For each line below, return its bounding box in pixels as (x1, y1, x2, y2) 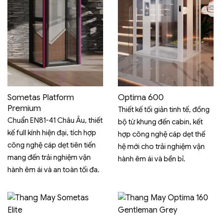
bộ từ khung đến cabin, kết (118, 117, 203, 127)
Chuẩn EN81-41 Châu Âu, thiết (7, 116, 103, 125)
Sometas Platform (7, 92, 74, 103)
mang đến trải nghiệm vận (7, 153, 91, 162)
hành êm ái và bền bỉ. (118, 154, 185, 164)
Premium (7, 103, 41, 113)
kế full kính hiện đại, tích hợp (7, 128, 96, 138)
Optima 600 (118, 92, 164, 103)
